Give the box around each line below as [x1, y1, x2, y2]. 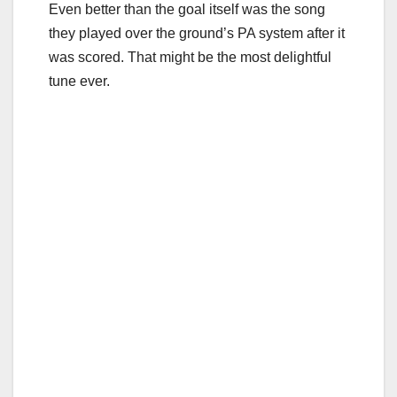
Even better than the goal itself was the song [49, 2, 325, 18]
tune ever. [49, 74, 110, 90]
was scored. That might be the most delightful [49, 50, 331, 66]
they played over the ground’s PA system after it [49, 26, 345, 42]
